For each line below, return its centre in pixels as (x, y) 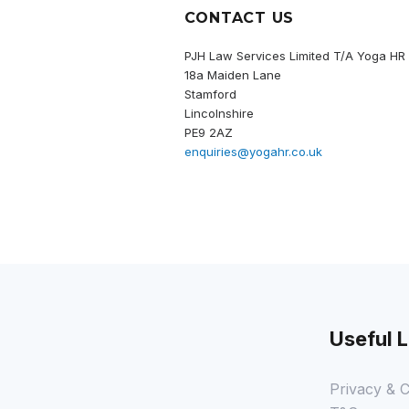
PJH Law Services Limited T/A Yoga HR (294, 55)
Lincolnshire (219, 113)
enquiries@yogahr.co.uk (253, 151)
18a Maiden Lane (232, 74)
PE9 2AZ (208, 132)
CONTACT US (239, 17)
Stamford (210, 94)
